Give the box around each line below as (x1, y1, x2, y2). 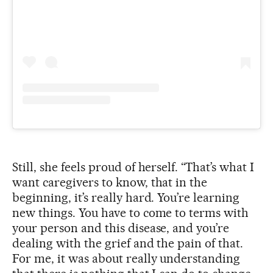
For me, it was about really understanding (12, 250, 241, 266)
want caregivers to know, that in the (12, 174, 208, 190)
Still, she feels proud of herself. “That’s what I (12, 159, 255, 174)
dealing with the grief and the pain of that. (12, 235, 244, 250)
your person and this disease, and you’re (12, 220, 230, 235)
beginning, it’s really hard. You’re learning (12, 190, 240, 205)
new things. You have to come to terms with (12, 205, 249, 220)
